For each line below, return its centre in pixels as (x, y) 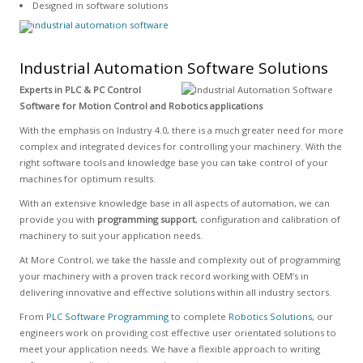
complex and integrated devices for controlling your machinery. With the (180, 146)
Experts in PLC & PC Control (80, 90)
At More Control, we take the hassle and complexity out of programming (179, 260)
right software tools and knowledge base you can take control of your (173, 162)
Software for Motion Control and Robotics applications (141, 106)
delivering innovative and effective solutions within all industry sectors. (175, 292)
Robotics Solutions (270, 316)
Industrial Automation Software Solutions (173, 68)
